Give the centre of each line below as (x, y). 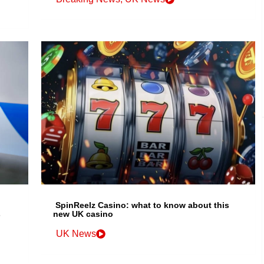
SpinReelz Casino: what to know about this (143, 205)
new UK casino (83, 214)
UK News (76, 234)
